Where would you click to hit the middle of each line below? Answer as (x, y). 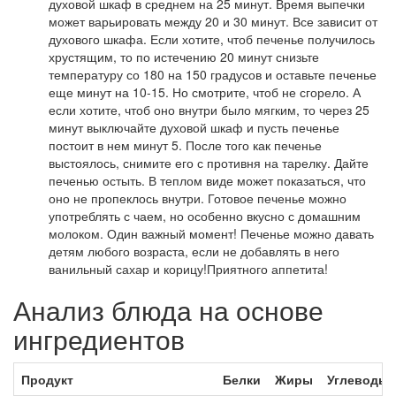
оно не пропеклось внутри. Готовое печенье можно (198, 198)
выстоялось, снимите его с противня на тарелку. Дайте (209, 163)
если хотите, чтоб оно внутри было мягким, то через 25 (209, 110)
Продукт (47, 380)
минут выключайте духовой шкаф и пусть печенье (194, 128)
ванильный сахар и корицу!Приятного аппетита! (188, 269)
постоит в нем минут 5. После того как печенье (185, 145)
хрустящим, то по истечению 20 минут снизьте (184, 57)
